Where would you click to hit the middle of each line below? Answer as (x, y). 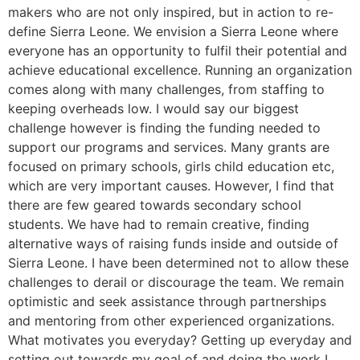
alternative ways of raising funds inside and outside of (173, 244)
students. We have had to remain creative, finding (159, 225)
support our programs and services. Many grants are (169, 147)
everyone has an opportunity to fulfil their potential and (178, 51)
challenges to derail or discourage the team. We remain (176, 282)
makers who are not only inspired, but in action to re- (171, 12)
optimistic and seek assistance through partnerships (167, 302)
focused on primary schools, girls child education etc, (171, 167)
